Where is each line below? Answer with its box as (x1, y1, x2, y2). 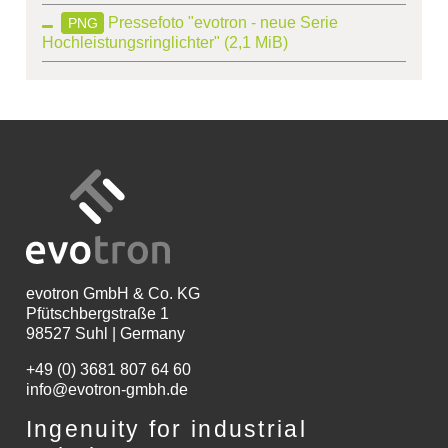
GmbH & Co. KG (78, 285, 200, 303)
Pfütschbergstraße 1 (25, 305, 169, 323)
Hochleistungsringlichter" (41, 33, 224, 51)
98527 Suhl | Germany (25, 325, 185, 343)
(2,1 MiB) (223, 33, 288, 51)
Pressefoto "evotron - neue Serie (104, 13, 339, 31)
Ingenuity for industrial (25, 416, 307, 443)
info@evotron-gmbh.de (25, 381, 188, 399)
